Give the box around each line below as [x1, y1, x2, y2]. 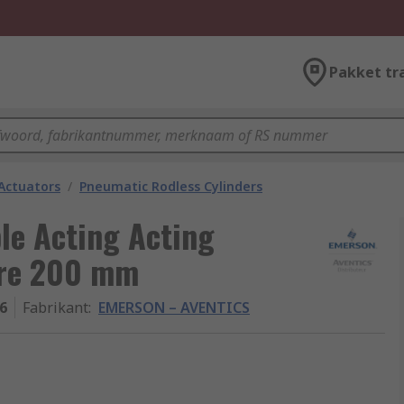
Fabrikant [23, 298, 88, 317]
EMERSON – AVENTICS [98, 298, 250, 317]
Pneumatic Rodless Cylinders [79, 178, 262, 195]
